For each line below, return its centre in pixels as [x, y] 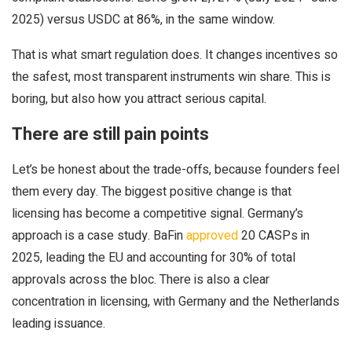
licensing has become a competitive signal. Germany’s [158, 214]
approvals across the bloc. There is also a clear [141, 280]
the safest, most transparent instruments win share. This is [171, 77]
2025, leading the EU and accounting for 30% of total [154, 258]
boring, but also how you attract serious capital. [139, 99]
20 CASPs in [274, 236]
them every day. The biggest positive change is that [152, 192]
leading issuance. [59, 324]
